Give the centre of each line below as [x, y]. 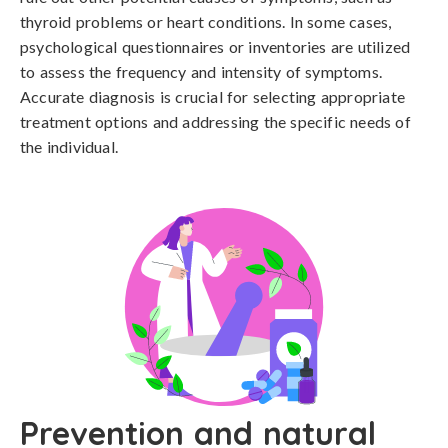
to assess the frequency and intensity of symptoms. [201, 71]
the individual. [69, 146]
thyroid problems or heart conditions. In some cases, [206, 21]
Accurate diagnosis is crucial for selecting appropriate [213, 96]
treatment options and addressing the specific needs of [215, 121]
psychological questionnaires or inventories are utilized [215, 46]
